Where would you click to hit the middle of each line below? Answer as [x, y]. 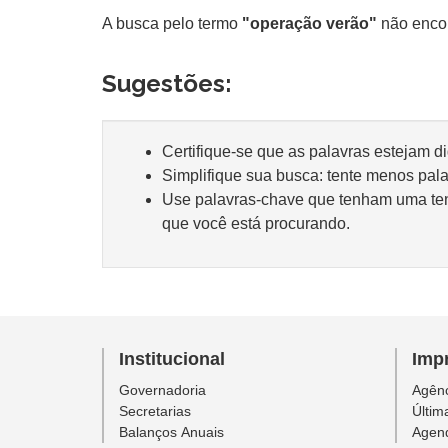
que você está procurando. [256, 223]
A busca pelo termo [172, 23]
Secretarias [155, 411]
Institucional [172, 359]
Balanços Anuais [171, 432]
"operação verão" [309, 23]
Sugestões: [167, 83]
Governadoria [162, 390]
